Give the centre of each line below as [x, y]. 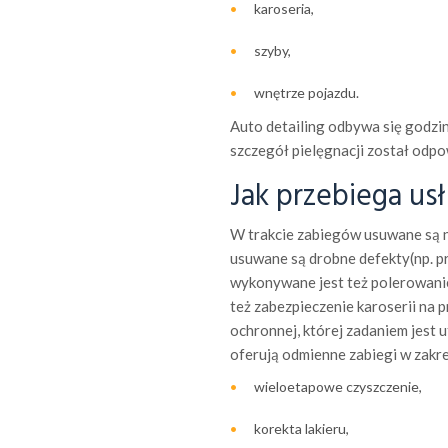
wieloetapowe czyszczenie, [337, 386]
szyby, [272, 50]
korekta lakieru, [301, 428]
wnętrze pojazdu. [306, 92]
